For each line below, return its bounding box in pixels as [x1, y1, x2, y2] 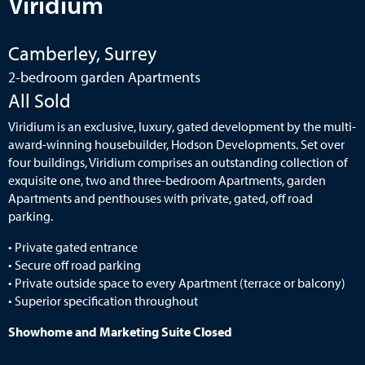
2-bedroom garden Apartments [8, 67, 200, 86]
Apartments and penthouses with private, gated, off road [8, 189, 313, 206]
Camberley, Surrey [8, 40, 156, 65]
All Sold [8, 87, 71, 112]
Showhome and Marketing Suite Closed [8, 323, 232, 340]
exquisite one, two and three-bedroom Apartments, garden [8, 171, 326, 188]
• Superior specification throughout [8, 292, 198, 309]
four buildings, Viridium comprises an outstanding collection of [8, 153, 348, 170]
